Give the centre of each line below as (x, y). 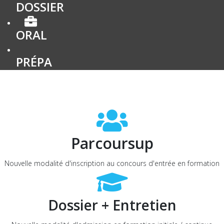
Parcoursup (112, 143)
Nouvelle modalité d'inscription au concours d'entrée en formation (112, 163)
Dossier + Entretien (112, 205)
